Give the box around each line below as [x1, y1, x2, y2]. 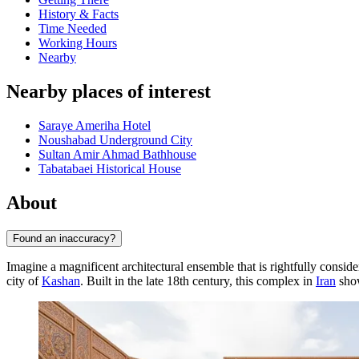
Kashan [42, 273, 80, 288]
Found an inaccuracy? [13, 232, 115, 244]
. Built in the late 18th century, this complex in [80, 273, 316, 288]
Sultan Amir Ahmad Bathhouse [38, 147, 196, 162]
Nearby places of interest [6, 81, 211, 103]
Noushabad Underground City [38, 133, 192, 147]
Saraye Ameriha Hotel [38, 119, 151, 133]
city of [6, 273, 42, 288]
